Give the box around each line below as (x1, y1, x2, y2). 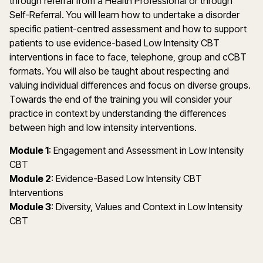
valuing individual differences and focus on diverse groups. (9, 79, 251, 91)
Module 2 (9, 173, 51, 184)
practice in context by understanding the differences (9, 107, 227, 119)
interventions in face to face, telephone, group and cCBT (9, 51, 247, 63)
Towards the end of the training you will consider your (9, 93, 232, 105)
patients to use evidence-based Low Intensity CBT (9, 37, 220, 49)
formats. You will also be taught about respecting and (9, 65, 229, 77)
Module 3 (9, 201, 51, 213)
